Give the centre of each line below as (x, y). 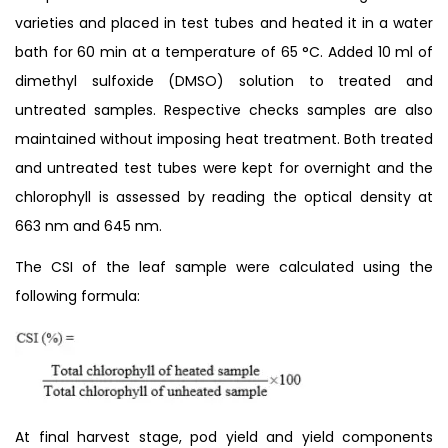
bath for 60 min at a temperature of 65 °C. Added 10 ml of (224, 51)
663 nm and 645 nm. (88, 225)
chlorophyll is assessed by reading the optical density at (224, 196)
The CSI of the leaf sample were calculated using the (224, 266)
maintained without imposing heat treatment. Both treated (224, 138)
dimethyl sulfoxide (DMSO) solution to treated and (224, 80)
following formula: (77, 295)
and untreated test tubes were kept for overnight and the (224, 167)
